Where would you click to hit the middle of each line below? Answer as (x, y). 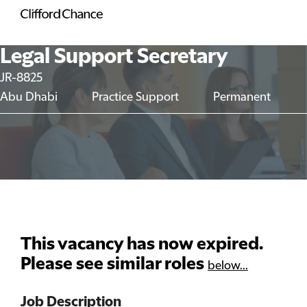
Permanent (242, 97)
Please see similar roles (114, 264)
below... (228, 266)
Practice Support (135, 97)
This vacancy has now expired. (142, 244)
